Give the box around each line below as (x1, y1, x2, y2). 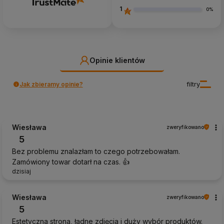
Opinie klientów (89, 56, 145, 65)
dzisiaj (12, 167, 31, 175)
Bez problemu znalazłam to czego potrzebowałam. (12, 146, 180, 155)
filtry (186, 80, 200, 88)
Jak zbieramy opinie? (19, 80, 83, 88)
